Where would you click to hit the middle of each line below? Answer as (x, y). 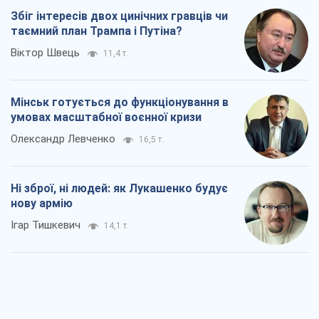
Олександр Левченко (63, 139)
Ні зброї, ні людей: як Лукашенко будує (119, 189)
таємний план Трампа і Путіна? (96, 31)
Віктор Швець (45, 53)
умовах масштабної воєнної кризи (106, 117)
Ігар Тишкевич (46, 225)
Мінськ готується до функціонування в (120, 103)
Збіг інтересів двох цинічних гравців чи (119, 16)
